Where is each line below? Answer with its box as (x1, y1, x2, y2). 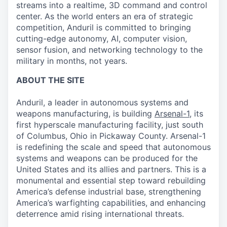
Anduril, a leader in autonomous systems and (16, 97, 188, 107)
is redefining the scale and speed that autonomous (16, 142, 211, 152)
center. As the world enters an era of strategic (16, 11, 193, 21)
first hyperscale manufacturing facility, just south (16, 120, 203, 130)
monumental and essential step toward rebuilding (16, 175, 206, 185)
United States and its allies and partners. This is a (16, 164, 206, 174)
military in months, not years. (16, 56, 127, 66)
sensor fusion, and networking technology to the (16, 45, 203, 55)
